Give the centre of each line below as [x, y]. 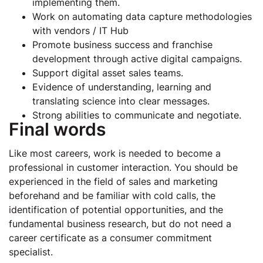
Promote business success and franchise [122, 45]
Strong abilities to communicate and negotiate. [137, 115]
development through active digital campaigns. [137, 59]
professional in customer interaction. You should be [123, 167]
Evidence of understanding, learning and [122, 87]
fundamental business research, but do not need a [120, 224]
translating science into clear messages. [121, 101]
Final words [57, 129]
